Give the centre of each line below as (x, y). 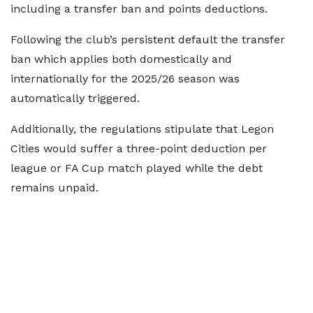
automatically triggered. (75, 98)
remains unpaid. (54, 188)
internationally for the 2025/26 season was (125, 79)
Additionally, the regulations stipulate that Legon (142, 129)
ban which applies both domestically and (121, 59)
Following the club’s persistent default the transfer (148, 39)
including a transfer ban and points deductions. (139, 9)
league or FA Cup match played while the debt (137, 168)
